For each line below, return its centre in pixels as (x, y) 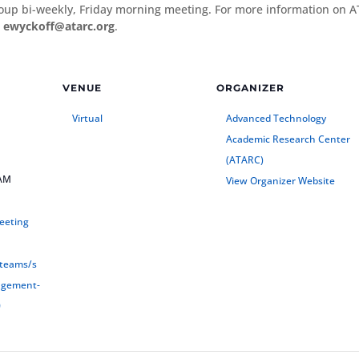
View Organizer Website (281, 180)
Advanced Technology (276, 118)
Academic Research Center (288, 139)
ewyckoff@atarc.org (59, 26)
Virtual (88, 118)
